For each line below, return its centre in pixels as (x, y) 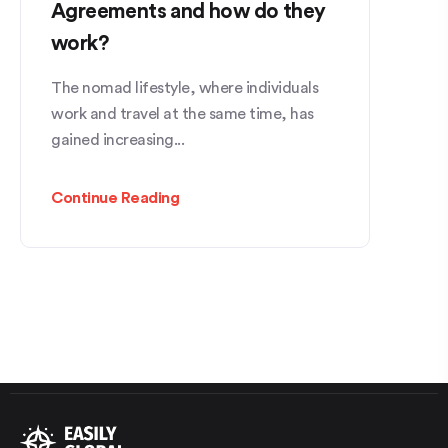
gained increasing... (117, 139)
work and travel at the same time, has (182, 113)
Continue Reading (115, 197)
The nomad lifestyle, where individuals (184, 87)
